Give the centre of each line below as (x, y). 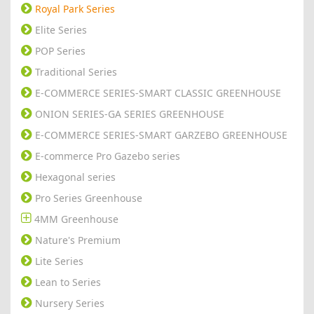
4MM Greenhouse (76, 219)
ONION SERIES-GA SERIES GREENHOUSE (130, 114)
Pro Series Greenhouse (89, 198)
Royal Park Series (75, 8)
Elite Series (61, 29)
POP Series (60, 50)
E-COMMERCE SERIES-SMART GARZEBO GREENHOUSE (161, 135)
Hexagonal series (75, 177)
